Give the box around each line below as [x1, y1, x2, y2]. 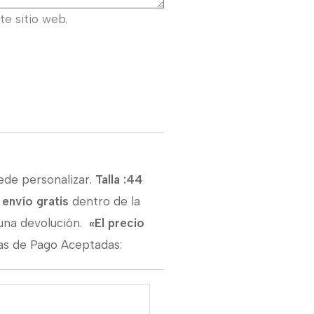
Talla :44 [95, 172, 143, 186]
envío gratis [2, 193, 69, 208]
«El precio [86, 215, 148, 230]
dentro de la [69, 193, 140, 208]
